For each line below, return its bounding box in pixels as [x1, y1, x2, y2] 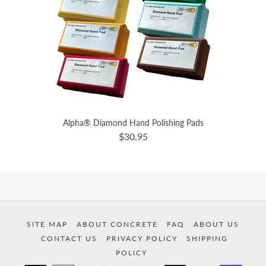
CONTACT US [41, 234, 100, 243]
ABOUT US [194, 220, 239, 229]
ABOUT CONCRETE [77, 220, 161, 229]
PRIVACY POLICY [106, 234, 180, 243]
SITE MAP [27, 220, 71, 229]
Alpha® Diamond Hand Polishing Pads [62, 118, 204, 128]
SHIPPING [186, 234, 228, 243]
